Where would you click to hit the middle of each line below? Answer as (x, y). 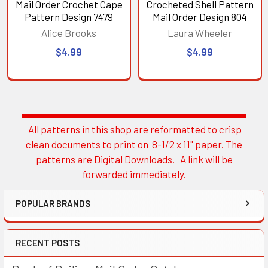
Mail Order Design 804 (200, 16)
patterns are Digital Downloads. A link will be (134, 159)
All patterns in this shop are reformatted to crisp (134, 130)
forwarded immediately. (134, 174)
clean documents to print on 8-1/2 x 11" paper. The (134, 144)
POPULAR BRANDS (53, 204)
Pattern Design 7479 (69, 16)
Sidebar (45, 144)
